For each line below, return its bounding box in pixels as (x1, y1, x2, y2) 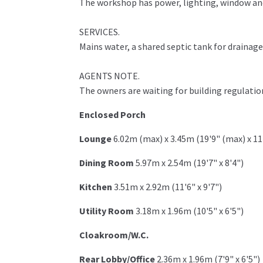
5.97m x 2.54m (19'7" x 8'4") (135, 157, 244, 169)
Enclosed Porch (79, 109, 146, 121)
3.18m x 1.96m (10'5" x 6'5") (135, 205, 244, 217)
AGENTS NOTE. (79, 70, 140, 82)
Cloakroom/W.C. (79, 229, 149, 241)
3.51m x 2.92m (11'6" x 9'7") (113, 181, 222, 193)
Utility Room (79, 205, 134, 217)
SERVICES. (79, 26, 120, 38)
